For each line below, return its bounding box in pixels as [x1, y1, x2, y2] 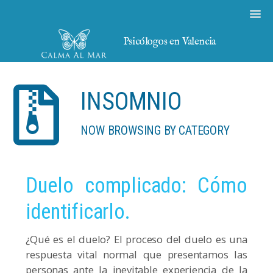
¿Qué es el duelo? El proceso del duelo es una [26, 232, 247, 246]
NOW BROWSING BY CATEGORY [80, 123, 230, 138]
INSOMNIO [80, 87, 182, 116]
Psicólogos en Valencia [122, 35, 216, 48]
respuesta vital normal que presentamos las [26, 247, 247, 261]
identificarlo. [26, 199, 130, 224]
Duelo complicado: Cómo [26, 173, 247, 198]
